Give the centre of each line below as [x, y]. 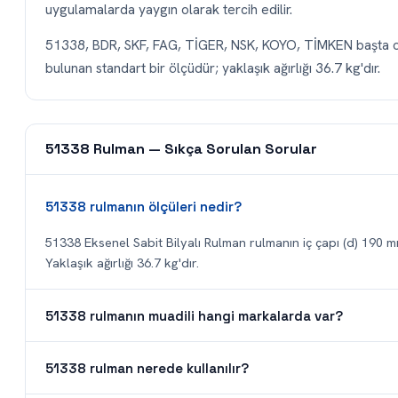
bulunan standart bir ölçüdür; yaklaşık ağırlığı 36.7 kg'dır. [213, 68]
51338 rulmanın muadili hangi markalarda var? [194, 315]
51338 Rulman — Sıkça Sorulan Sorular [181, 149]
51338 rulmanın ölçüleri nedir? [143, 206]
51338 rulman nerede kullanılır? [147, 368]
